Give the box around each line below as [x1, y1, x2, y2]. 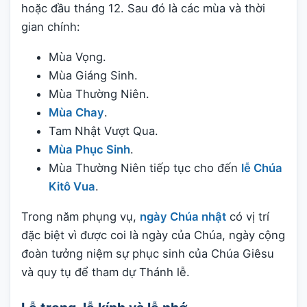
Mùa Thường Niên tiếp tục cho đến [49, 160, 241, 175]
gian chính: [21, 20, 80, 34]
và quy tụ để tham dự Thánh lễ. [21, 265, 190, 279]
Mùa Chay [49, 105, 104, 119]
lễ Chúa [241, 160, 282, 175]
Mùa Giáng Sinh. [49, 68, 138, 82]
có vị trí [226, 209, 269, 223]
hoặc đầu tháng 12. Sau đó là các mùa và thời [21, 1, 265, 16]
